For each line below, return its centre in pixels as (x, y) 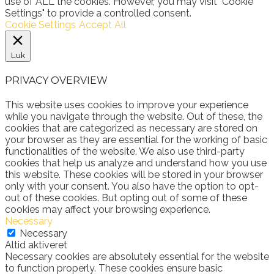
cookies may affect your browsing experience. (108, 210)
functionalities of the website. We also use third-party (125, 152)
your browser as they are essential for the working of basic (136, 140)
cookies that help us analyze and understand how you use (136, 163)
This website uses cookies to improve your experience (127, 105)
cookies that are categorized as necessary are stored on (131, 128)
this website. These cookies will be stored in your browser (134, 175)
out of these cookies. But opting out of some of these (126, 198)
